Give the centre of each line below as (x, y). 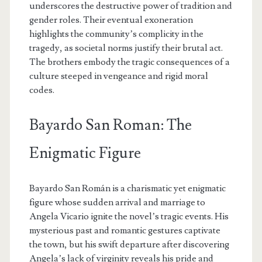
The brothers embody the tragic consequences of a (129, 62)
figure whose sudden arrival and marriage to (117, 202)
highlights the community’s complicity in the (116, 34)
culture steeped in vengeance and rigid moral (118, 76)
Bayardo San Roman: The (110, 125)
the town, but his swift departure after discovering (129, 244)
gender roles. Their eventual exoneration (111, 20)
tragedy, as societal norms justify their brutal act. (126, 48)
